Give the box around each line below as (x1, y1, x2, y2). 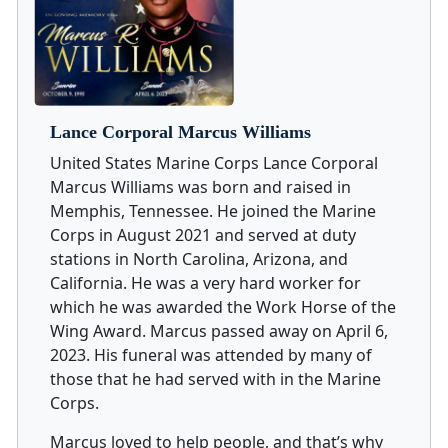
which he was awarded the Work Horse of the (50, 296, 396, 319)
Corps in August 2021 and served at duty (50, 224, 356, 247)
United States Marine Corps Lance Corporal (50, 152, 378, 175)
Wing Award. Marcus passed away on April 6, (50, 320, 388, 343)
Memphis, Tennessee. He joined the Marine (50, 200, 376, 223)
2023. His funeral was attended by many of (50, 344, 372, 367)
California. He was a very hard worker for (50, 272, 361, 295)
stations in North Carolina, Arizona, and (50, 248, 348, 271)
